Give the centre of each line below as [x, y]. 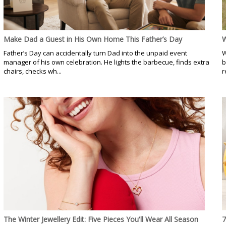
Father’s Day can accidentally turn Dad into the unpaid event [95, 53]
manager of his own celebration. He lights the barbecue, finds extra [106, 62]
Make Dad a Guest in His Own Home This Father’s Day [93, 39]
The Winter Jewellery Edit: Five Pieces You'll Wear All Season [101, 219]
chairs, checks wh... [32, 71]
